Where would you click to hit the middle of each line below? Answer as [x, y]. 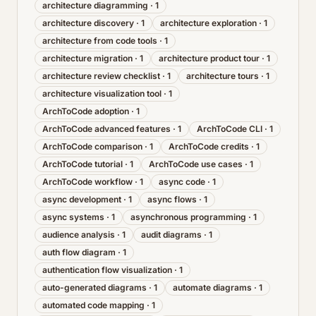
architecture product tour [209, 58]
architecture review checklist [101, 76]
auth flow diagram [79, 252]
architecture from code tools [100, 41]
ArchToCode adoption [86, 111]
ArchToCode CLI [230, 129]
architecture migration [87, 58]
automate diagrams [212, 287]
